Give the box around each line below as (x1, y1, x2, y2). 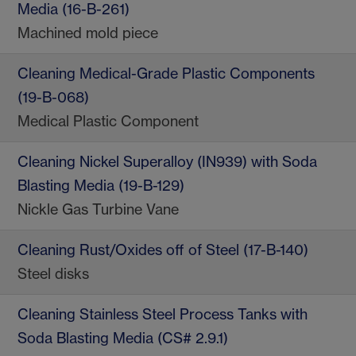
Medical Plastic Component (17, 112, 199, 131)
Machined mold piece (17, 24, 158, 43)
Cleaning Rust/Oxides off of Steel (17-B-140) (17, 241, 308, 260)
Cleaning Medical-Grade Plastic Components (17, 64, 315, 83)
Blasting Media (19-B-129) (17, 176, 184, 195)
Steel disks (17, 265, 89, 284)
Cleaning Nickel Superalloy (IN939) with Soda (17, 153, 317, 172)
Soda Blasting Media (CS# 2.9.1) (17, 329, 228, 348)
